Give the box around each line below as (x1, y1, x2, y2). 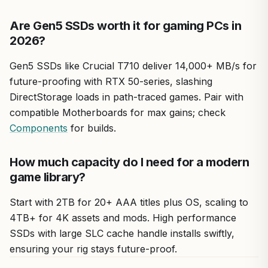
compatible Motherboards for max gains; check (10, 106, 226, 118)
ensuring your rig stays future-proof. (10, 243, 177, 255)
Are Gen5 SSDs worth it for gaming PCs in (10, 19, 241, 33)
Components (10, 122, 68, 134)
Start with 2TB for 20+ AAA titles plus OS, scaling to (10, 196, 248, 208)
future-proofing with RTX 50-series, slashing (10, 75, 212, 87)
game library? (10, 170, 86, 184)
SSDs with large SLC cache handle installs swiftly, (10, 227, 234, 239)
